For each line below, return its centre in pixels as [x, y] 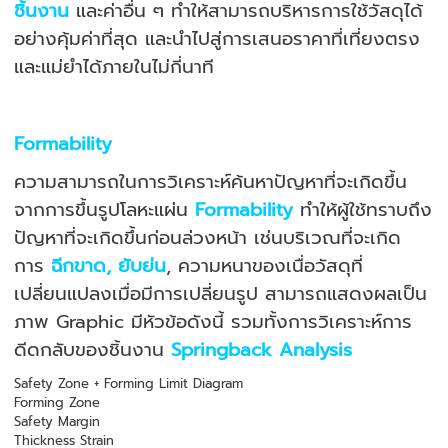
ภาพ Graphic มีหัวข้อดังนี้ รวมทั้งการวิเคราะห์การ [213, 322]
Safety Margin [57, 421]
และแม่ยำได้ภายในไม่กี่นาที [118, 67]
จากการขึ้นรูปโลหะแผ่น [105, 210]
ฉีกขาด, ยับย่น [109, 266]
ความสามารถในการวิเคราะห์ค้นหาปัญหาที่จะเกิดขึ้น [211, 182]
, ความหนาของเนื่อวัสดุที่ [265, 266]
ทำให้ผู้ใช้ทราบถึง [366, 210]
